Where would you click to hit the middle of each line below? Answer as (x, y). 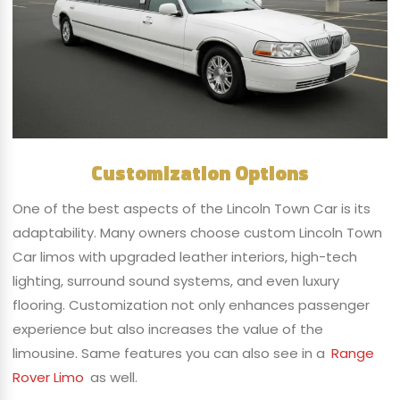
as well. (112, 378)
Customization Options (200, 174)
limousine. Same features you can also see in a (170, 354)
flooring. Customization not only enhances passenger (191, 305)
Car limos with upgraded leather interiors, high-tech (184, 257)
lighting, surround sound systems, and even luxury (175, 281)
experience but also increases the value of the (167, 329)
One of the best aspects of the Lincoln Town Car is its (191, 209)
